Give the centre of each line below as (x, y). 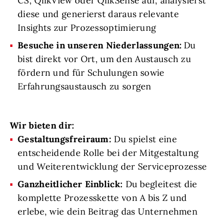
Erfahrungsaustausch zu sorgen (85, 87)
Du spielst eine (145, 139)
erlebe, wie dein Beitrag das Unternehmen (108, 212)
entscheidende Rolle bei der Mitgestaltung (108, 153)
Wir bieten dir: (42, 126)
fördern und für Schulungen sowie (91, 73)
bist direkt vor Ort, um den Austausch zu (104, 59)
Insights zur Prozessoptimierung (87, 28)
